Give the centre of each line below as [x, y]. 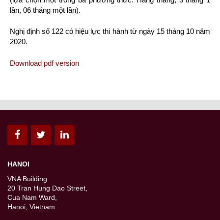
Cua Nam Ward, [32, 197]
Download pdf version [44, 63]
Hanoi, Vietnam [31, 206]
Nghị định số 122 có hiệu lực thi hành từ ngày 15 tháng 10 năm [110, 31]
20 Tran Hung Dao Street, [47, 188]
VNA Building [27, 179]
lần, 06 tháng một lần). [45, 10]
